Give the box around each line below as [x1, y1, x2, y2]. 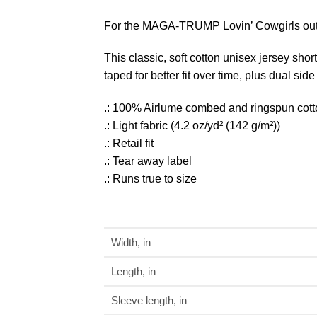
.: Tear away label [104, 155, 192, 168]
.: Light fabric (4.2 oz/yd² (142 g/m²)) [104, 120, 280, 132]
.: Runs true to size [104, 173, 197, 185]
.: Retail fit [104, 137, 154, 150]
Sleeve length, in [111, 294, 187, 307]
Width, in [111, 236, 151, 249]
